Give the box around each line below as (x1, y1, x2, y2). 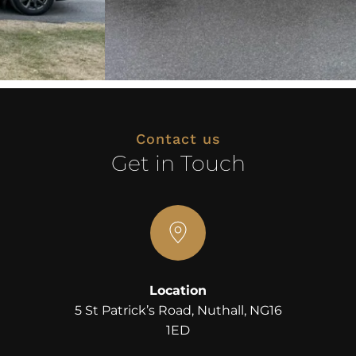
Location (149, 282, 207, 298)
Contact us (135, 130, 221, 147)
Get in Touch (110, 149, 246, 176)
